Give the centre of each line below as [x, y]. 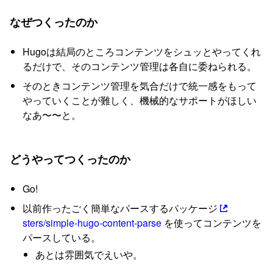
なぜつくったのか [54, 21]
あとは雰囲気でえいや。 [89, 255]
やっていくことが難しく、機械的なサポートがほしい [139, 100]
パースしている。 [61, 237]
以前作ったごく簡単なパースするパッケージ [121, 208]
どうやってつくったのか [70, 158]
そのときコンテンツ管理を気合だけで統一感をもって [139, 85]
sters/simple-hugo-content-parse [92, 222]
